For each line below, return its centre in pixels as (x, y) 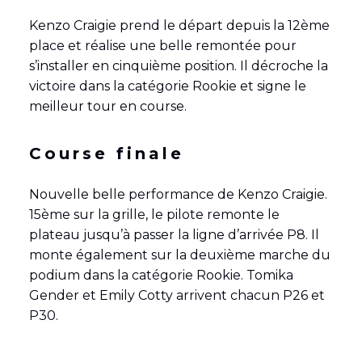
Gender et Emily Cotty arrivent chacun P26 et (177, 295)
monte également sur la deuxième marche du (179, 255)
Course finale (106, 153)
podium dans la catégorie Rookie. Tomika (161, 275)
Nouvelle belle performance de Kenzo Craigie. (178, 194)
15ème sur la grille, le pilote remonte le (154, 214)
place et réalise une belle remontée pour (162, 45)
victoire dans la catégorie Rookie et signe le (167, 86)
